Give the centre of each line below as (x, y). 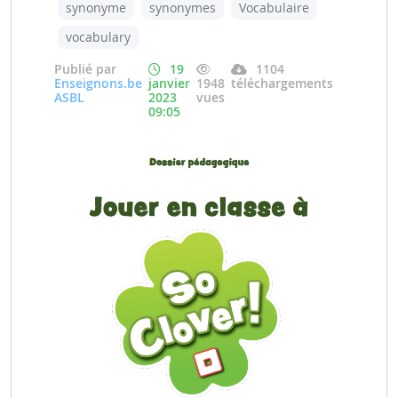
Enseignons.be (98, 83)
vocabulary (98, 37)
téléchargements (282, 83)
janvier (169, 83)
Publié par (85, 69)
